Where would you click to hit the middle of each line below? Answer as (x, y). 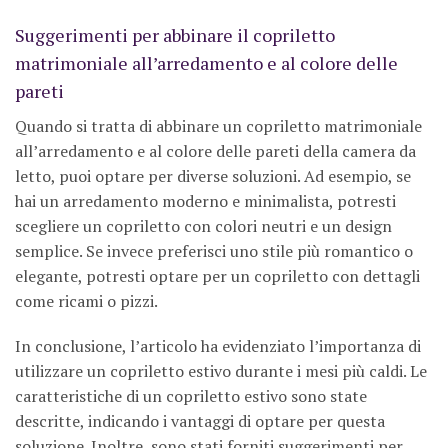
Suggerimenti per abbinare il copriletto (175, 34)
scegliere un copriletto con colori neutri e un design (203, 225)
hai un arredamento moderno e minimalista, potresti (205, 200)
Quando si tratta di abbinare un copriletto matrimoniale (218, 125)
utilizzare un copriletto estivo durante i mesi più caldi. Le (221, 371)
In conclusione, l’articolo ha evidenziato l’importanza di (218, 346)
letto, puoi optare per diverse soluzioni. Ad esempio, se (213, 175)
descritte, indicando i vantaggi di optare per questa (200, 421)
